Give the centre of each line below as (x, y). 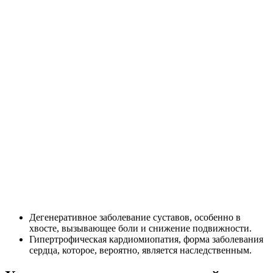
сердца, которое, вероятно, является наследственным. (140, 250)
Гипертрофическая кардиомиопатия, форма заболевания (146, 239)
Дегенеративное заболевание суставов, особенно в (135, 218)
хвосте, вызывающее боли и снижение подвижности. (140, 229)
